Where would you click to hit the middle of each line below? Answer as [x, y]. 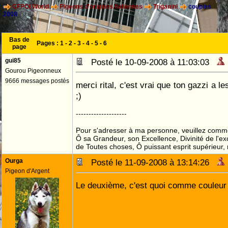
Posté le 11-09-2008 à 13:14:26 [150, 162]
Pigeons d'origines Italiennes [101, 7]
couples [199, 7]
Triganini [165, 7]
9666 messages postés [37, 81]
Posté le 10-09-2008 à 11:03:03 [150, 62]
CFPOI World [31, 7]
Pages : [48, 43]
